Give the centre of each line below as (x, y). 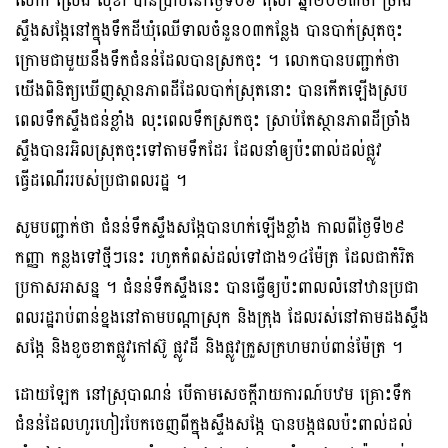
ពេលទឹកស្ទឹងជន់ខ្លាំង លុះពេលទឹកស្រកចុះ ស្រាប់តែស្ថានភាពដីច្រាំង (213, 120)
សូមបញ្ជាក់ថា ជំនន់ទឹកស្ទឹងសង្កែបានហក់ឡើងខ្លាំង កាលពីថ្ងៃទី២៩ (210, 227)
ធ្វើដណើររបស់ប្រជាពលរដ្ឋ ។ (101, 180)
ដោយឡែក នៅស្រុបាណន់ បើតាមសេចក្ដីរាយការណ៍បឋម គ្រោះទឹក (213, 394)
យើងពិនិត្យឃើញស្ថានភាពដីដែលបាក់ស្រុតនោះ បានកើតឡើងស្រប (211, 90)
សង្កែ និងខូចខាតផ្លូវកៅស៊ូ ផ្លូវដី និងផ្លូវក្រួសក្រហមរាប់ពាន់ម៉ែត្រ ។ (209, 347)
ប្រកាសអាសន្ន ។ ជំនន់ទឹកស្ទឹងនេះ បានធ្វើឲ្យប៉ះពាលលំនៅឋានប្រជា (217, 287)
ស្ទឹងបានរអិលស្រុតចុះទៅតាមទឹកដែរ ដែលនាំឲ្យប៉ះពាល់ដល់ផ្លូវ (198, 150)
